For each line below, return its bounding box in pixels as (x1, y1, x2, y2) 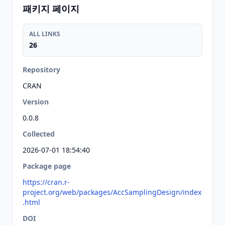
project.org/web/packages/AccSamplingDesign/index (23, 187, 201, 197)
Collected (23, 129, 55, 139)
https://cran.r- (23, 177, 70, 187)
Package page (23, 161, 71, 171)
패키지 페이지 (23, 3, 79, 15)
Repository (23, 65, 60, 74)
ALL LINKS (29, 30, 60, 38)
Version (23, 97, 49, 106)
